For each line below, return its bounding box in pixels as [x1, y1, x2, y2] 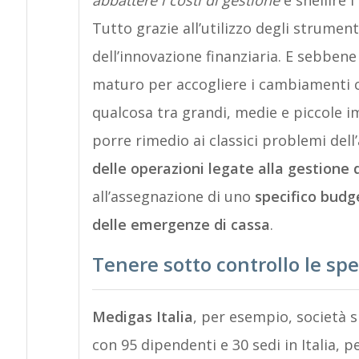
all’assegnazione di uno [91, 187, 255, 206]
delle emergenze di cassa [91, 215, 270, 234]
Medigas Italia [91, 307, 193, 326]
